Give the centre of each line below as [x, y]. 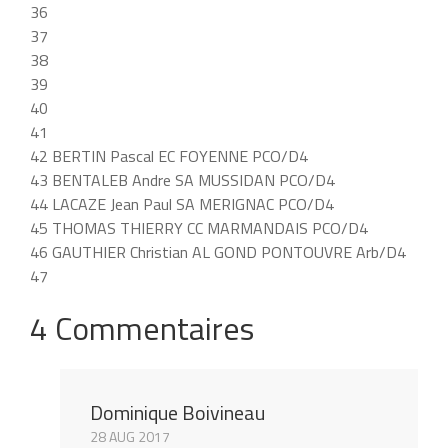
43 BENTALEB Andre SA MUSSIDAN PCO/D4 [182, 179]
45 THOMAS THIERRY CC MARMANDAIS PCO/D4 [199, 227]
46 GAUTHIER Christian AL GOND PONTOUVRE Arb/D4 [218, 251]
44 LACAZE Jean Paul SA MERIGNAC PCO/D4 [182, 203]
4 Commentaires [142, 327]
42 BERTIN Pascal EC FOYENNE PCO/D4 [169, 155]
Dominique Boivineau [177, 412]
